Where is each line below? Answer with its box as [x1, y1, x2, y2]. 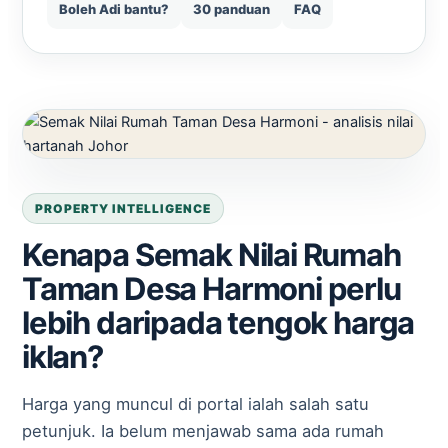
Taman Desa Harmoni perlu [22, 270, 401, 307]
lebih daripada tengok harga [22, 304, 415, 341]
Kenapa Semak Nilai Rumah [22, 236, 401, 273]
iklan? [22, 338, 103, 375]
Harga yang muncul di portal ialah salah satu [22, 394, 369, 414]
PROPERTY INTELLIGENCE [35, 200, 212, 216]
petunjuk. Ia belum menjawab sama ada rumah [22, 421, 384, 441]
